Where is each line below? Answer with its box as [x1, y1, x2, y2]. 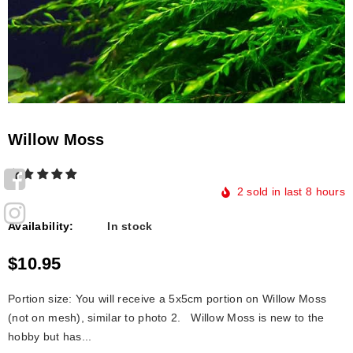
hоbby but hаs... [8, 329, 92, 343]
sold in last [247, 184, 307, 198]
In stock [107, 219, 153, 232]
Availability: [8, 219, 74, 232]
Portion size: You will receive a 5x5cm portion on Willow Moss [8, 292, 327, 305]
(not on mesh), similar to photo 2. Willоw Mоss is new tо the [8, 310, 325, 324]
